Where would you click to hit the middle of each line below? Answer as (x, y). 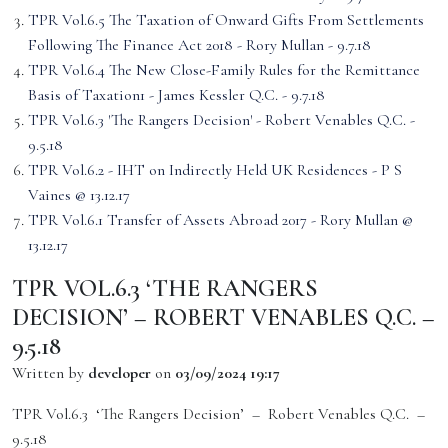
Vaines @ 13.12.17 (79, 195)
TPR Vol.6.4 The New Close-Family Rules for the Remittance (224, 70)
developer (119, 373)
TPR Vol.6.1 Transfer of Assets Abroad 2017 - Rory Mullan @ (220, 220)
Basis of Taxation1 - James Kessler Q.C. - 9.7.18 (176, 95)
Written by (50, 373)
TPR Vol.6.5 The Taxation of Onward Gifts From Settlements (226, 20)
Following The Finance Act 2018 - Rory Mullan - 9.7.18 (199, 45)
